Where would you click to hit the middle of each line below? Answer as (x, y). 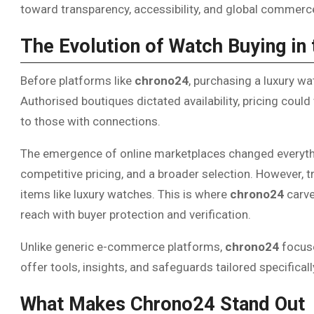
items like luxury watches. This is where (125, 194)
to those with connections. (90, 122)
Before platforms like (77, 81)
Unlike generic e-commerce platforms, (123, 247)
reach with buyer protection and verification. (136, 215)
